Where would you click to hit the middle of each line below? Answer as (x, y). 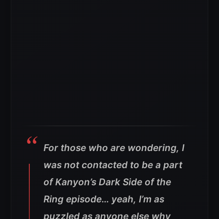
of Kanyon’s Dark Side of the (107, 182)
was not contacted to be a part (113, 165)
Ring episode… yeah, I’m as (104, 199)
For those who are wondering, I (114, 148)
